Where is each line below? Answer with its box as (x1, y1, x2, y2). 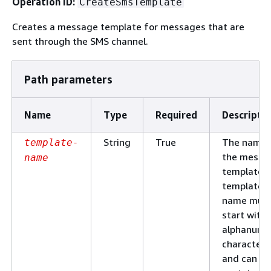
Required (155, 108, 197, 121)
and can (222, 252, 257, 264)
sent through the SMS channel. (12, 34, 148, 47)
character (222, 237, 265, 250)
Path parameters (24, 72, 113, 86)
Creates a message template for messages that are (12, 20, 244, 33)
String (103, 135, 131, 148)
